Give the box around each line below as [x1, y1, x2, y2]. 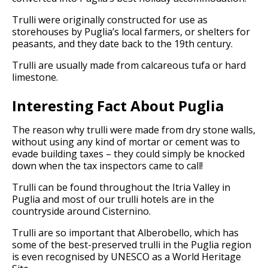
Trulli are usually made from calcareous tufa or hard [12, 59, 246, 72]
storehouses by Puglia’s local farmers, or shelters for [12, 25, 250, 39]
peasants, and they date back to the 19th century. [12, 37, 233, 51]
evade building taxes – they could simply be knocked [12, 147, 245, 161]
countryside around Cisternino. [12, 205, 151, 218]
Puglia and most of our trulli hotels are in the [12, 193, 214, 206]
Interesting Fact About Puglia [12, 96, 224, 116]
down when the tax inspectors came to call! [12, 159, 203, 173]
